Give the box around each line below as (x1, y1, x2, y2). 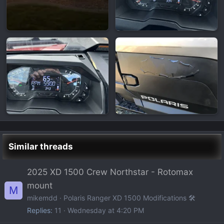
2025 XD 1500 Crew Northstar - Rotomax (27, 166, 193, 177)
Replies (27, 205, 50, 214)
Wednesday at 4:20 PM (67, 205, 144, 214)
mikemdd (27, 193, 57, 202)
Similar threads (8, 141, 73, 151)
